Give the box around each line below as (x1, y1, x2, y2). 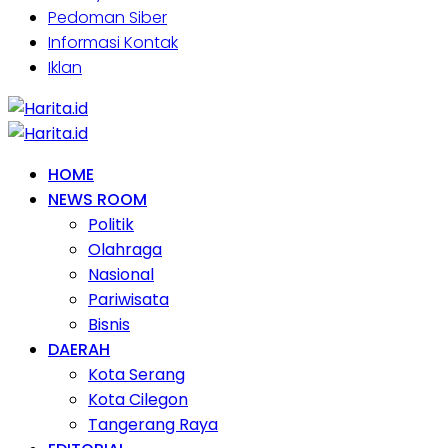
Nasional (88, 262, 154, 286)
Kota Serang (88, 362, 185, 386)
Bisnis (88, 312, 130, 336)
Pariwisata (88, 287, 169, 311)
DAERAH (48, 337, 110, 361)
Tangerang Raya (88, 412, 218, 436)
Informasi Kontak (48, 30, 178, 54)
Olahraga (88, 237, 162, 261)
